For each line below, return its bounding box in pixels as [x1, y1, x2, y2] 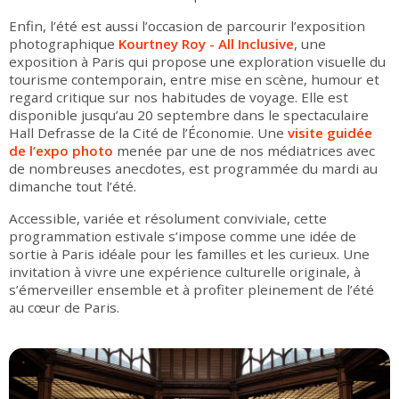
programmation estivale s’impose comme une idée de [9, 227, 356, 245]
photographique [9, 35, 118, 53]
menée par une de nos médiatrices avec [113, 142, 375, 159]
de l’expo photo [9, 142, 113, 159]
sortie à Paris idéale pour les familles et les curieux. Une [9, 245, 370, 263]
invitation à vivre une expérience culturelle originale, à [9, 263, 361, 281]
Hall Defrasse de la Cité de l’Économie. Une [9, 124, 288, 142]
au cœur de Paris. [9, 298, 119, 316]
